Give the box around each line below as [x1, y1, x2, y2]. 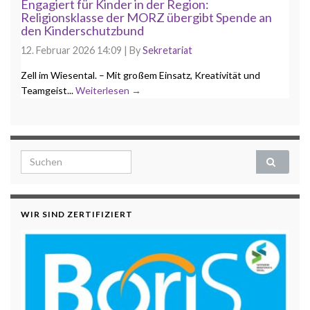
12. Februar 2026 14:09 [21, 44, 122, 57]
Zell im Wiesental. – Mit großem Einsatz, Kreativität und [21, 69, 260, 81]
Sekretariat [143, 44, 192, 57]
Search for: [20, 150, 77, 164]
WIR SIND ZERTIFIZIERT [21, 208, 133, 219]
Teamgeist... [21, 84, 75, 96]
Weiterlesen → [75, 84, 141, 96]
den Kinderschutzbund [21, 23, 144, 39]
